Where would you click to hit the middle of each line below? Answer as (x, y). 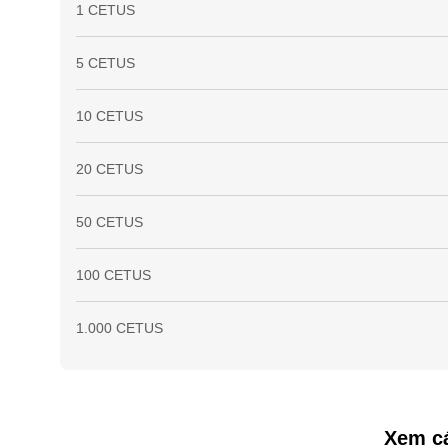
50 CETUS (109, 222)
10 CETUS (109, 116)
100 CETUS (113, 275)
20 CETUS (109, 169)
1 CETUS (105, 10)
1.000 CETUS (119, 328)
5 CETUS (105, 63)
